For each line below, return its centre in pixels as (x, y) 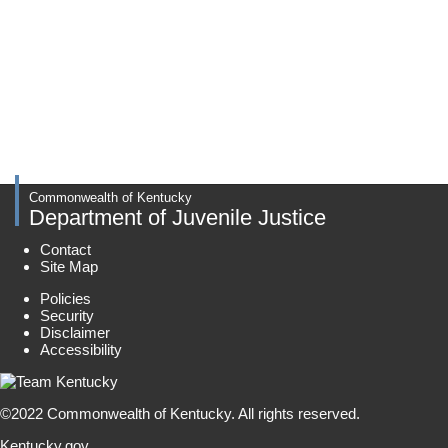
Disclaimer (75, 332)
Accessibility (81, 349)
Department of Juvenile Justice (177, 217)
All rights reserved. (299, 413)
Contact (65, 249)
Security (67, 315)
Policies (65, 298)
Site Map (69, 266)
